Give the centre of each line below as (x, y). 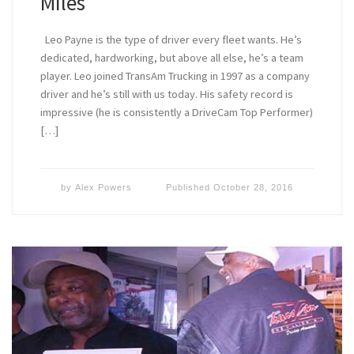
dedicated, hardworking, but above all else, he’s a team (171, 58)
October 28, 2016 (253, 187)
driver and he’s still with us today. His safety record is (166, 94)
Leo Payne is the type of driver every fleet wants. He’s (171, 40)
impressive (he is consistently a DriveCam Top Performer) (176, 113)
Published (189, 187)
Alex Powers (104, 187)
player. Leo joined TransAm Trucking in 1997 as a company (175, 76)
